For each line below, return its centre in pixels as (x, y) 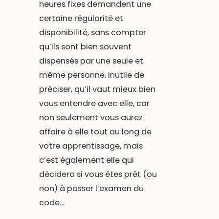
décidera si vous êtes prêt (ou (98, 175)
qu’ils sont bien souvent (85, 47)
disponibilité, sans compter (92, 33)
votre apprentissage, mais (91, 146)
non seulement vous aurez (91, 118)
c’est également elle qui (86, 160)
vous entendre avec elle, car (94, 104)
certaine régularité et (81, 19)
